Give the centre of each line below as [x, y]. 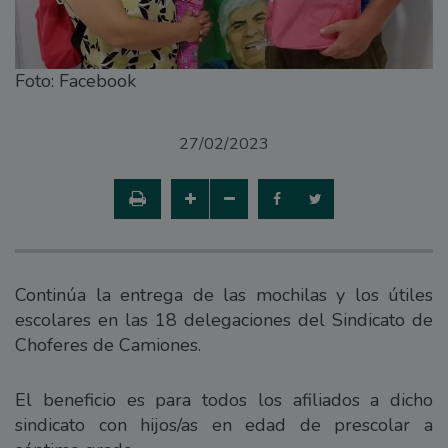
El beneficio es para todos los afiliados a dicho [224, 399]
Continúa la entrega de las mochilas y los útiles [224, 294]
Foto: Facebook [75, 80]
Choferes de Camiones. [108, 344]
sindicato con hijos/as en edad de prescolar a [224, 424]
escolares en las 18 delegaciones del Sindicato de [224, 319]
